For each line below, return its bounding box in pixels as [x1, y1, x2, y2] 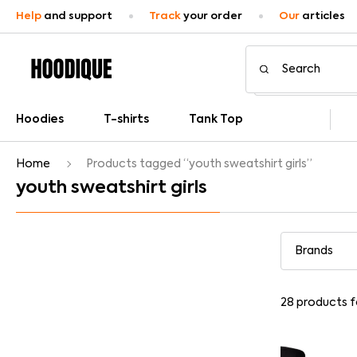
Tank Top [189, 114, 243, 125]
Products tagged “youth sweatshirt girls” [86, 159, 312, 170]
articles [300, 10, 345, 22]
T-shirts [104, 114, 149, 125]
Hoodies [16, 114, 64, 125]
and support [41, 10, 112, 22]
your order [181, 10, 242, 22]
